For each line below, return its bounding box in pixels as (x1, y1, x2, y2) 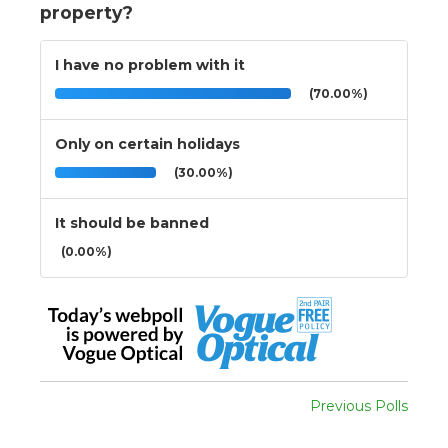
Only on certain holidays (55, 134, 240, 153)
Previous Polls (310, 396, 408, 415)
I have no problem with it (55, 55, 245, 74)
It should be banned (55, 213, 209, 232)
